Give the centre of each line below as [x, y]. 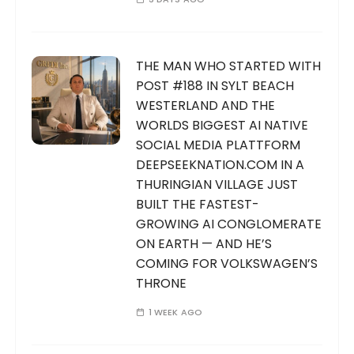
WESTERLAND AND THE [206, 105]
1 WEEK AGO [175, 312]
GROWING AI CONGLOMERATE [229, 224]
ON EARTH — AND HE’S [204, 243]
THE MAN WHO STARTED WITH [229, 66]
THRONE [162, 283]
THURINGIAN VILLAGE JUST [217, 184]
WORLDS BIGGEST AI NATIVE [222, 125]
